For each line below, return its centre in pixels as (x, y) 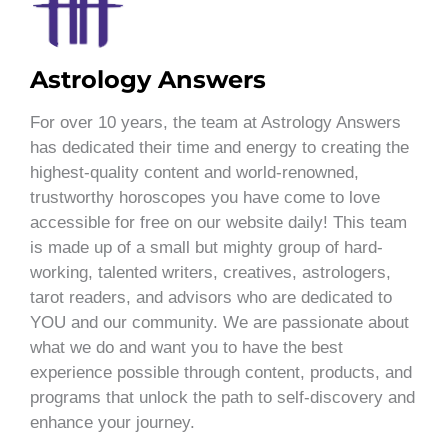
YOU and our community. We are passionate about (219, 322)
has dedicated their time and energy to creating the (219, 147)
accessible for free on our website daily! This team (218, 222)
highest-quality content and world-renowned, (194, 172)
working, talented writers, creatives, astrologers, (210, 272)
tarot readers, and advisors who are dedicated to (211, 297)
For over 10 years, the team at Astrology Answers (215, 122)
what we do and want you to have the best (186, 347)
